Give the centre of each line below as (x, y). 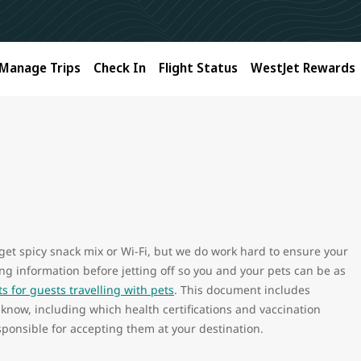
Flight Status (198, 67)
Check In (120, 67)
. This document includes (242, 290)
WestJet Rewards (303, 67)
